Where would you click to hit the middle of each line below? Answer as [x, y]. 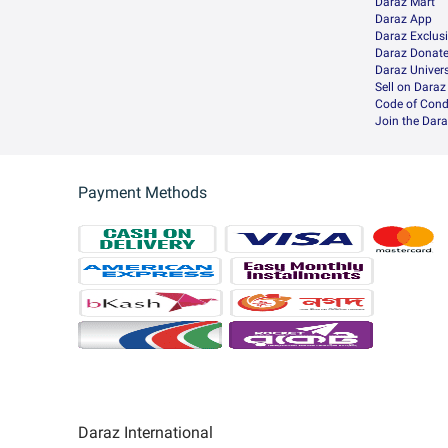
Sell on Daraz [410, 87]
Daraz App [403, 19]
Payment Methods [142, 193]
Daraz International [145, 433]
